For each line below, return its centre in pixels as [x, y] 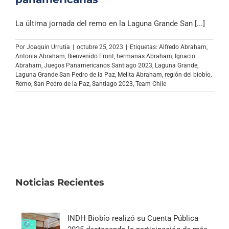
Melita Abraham [140, 75]
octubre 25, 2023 [100, 47]
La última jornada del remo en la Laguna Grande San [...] [110, 24]
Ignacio [185, 56]
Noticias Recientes [60, 183]
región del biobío [188, 75]
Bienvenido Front [91, 56]
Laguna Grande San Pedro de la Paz [65, 75]
